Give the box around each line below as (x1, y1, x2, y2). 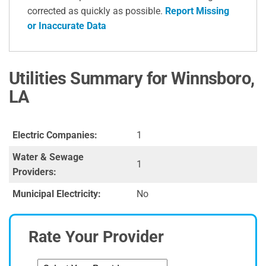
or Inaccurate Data (27, 20, 106, 32)
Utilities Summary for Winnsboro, (9, 68, 255, 89)
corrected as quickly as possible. (27, 5, 165, 17)
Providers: (12, 166, 56, 178)
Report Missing (165, 5, 229, 17)
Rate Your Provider (28, 227, 164, 247)
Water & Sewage (12, 151, 84, 163)
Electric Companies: (12, 129, 97, 141)
